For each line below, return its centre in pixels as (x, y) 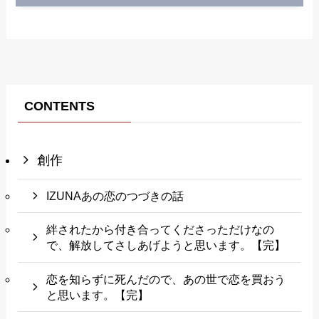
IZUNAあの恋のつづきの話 (115, 196)
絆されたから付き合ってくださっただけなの (161, 230)
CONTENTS (59, 106)
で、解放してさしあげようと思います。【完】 (166, 245)
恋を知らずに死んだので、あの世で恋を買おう (166, 279)
